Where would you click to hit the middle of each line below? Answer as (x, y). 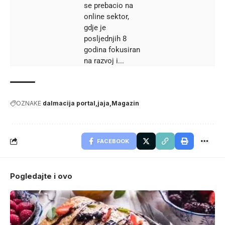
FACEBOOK (113, 141)
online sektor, (107, 16)
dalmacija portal (69, 103)
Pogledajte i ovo (41, 176)
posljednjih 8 (105, 38)
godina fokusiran (112, 49)
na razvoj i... (104, 61)
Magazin (125, 103)
